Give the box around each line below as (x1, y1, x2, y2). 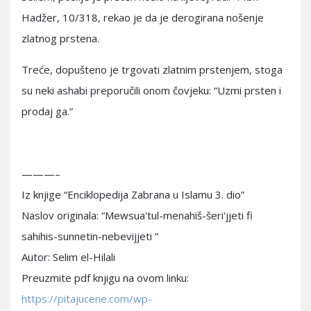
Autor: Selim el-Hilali (22, 250, 115, 264)
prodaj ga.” (22, 104, 73, 118)
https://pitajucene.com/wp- (22, 292, 152, 305)
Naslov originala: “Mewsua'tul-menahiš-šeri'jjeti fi (22, 208, 253, 222)
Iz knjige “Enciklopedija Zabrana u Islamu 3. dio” (22, 187, 244, 201)
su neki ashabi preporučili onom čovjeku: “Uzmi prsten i (22, 83, 281, 97)
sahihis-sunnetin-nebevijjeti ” (22, 229, 158, 243)
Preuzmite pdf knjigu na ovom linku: (22, 271, 189, 285)
